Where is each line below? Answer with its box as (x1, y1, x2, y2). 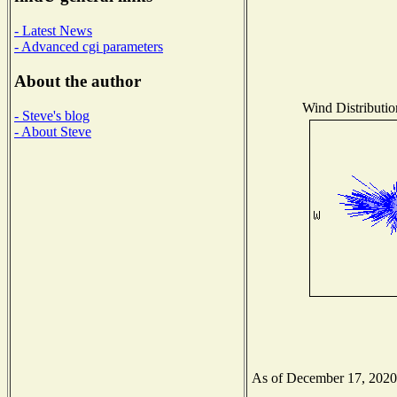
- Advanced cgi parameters (14, 39, 163, 55)
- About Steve (14, 123, 91, 139)
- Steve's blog (14, 107, 90, 123)
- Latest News (14, 23, 92, 39)
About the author (14, 71, 141, 90)
